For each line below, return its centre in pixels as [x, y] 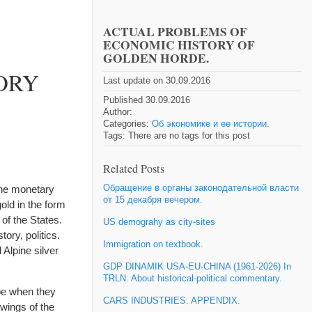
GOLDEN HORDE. [156, 58]
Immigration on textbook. [153, 244]
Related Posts [134, 169]
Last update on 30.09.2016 [157, 80]
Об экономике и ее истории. [211, 124]
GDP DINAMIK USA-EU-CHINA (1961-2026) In [197, 266]
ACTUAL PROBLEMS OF [175, 31]
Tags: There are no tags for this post [177, 135]
